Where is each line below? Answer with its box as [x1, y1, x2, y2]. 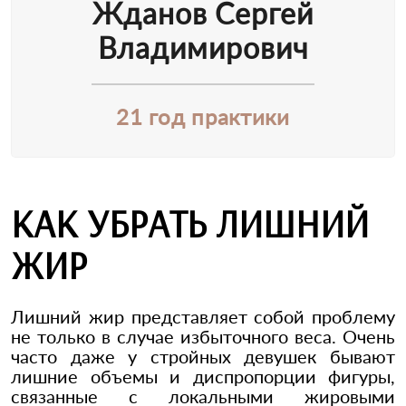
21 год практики [116, 103, 290, 130]
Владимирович [98, 30, 308, 66]
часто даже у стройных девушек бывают [11, 345, 395, 368]
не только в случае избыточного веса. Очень [11, 325, 395, 348]
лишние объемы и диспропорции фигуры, [11, 365, 395, 388]
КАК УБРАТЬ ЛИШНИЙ [11, 199, 369, 248]
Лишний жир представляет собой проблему [11, 305, 395, 328]
